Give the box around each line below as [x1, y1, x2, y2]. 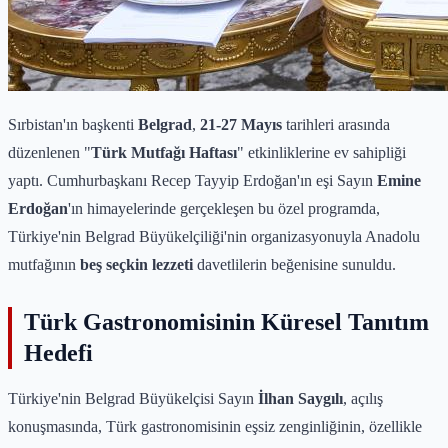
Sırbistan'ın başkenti [8, 115, 138, 133]
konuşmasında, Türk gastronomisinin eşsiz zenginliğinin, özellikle [8, 417, 422, 435]
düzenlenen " [8, 143, 91, 161]
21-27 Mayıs [200, 115, 282, 133]
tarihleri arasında [282, 115, 390, 133]
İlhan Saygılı [258, 389, 343, 407]
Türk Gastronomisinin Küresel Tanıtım [24, 308, 429, 335]
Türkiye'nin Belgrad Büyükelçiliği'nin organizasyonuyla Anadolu [8, 227, 420, 245]
